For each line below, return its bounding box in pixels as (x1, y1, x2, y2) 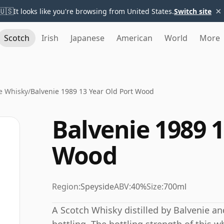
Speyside (80, 181, 114, 192)
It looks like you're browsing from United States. (13, 6, 174, 16)
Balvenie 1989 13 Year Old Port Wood (30, 86, 154, 96)
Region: (52, 181, 80, 192)
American (116, 32, 152, 43)
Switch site (174, 6, 211, 16)
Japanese (70, 32, 104, 43)
